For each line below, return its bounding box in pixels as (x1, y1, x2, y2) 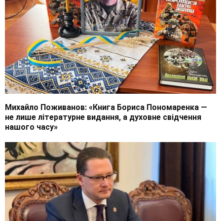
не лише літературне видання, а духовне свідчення (5, 112, 201, 122)
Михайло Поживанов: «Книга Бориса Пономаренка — (5, 103, 207, 112)
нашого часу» (5, 122, 58, 132)
